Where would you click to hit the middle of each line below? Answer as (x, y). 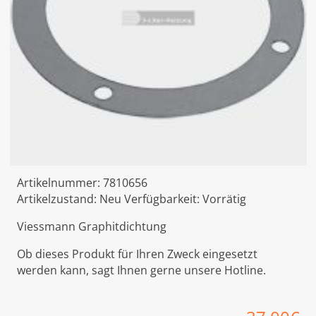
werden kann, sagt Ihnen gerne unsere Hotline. (141, 271)
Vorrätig (224, 199)
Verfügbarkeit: (163, 199)
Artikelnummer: (60, 183)
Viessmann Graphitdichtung (91, 227)
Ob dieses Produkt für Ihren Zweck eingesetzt (137, 254)
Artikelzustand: (58, 199)
